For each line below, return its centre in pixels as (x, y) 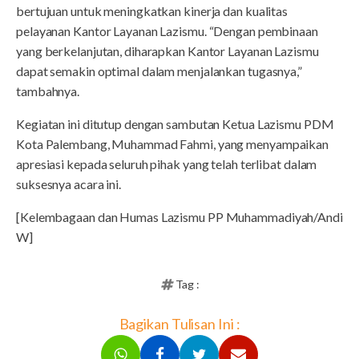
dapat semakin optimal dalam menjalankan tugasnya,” (159, 71)
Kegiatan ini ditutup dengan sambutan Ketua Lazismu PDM (175, 124)
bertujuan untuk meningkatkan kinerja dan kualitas (152, 11)
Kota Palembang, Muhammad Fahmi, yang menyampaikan (173, 144)
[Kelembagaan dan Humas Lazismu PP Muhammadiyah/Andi (179, 217)
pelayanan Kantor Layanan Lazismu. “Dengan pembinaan (167, 31)
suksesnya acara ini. (69, 184)
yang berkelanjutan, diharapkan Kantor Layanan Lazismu (167, 51)
